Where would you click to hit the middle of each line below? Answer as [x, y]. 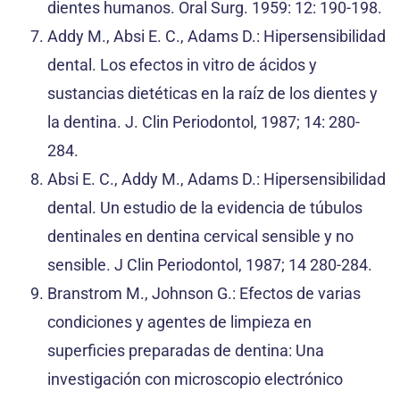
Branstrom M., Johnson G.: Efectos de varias [204, 294]
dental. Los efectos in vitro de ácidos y [182, 65]
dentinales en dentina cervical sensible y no [200, 237]
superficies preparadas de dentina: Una [186, 351]
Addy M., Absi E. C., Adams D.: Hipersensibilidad [217, 37]
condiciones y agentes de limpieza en [179, 322]
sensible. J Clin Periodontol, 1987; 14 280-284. [210, 265]
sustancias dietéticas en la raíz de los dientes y [212, 94]
